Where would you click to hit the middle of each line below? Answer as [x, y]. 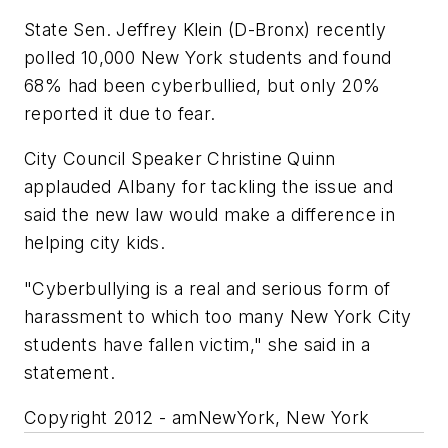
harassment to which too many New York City [218, 316]
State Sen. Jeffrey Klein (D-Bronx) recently [205, 29]
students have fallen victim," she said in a [197, 344]
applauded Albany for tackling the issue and [209, 187]
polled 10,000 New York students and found [208, 57]
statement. [70, 372]
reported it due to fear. [120, 113]
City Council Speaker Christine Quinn [180, 159]
